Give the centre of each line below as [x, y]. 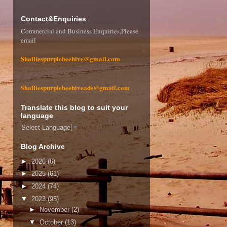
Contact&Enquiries [53, 19]
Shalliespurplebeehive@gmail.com [70, 59]
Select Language [46, 128]
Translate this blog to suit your [74, 107]
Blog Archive [43, 147]
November [55, 210]
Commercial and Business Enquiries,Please [80, 31]
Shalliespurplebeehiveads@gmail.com [75, 87]
